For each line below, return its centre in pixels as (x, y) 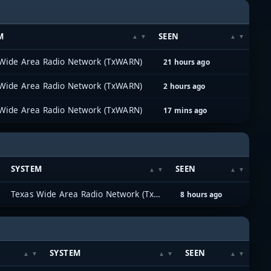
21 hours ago (187, 61)
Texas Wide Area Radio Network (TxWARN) (157, 194)
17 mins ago (185, 110)
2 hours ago (184, 86)
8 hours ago (201, 194)
